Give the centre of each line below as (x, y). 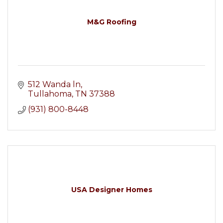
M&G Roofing (111, 22)
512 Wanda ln (54, 84)
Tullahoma (50, 94)
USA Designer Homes (111, 190)
